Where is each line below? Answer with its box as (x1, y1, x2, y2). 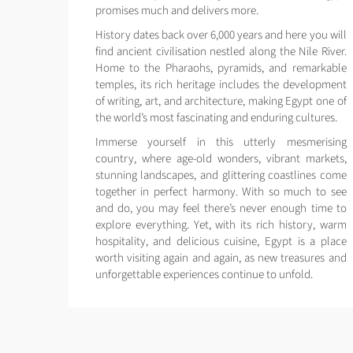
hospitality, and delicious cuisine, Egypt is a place (95, 232, 347, 250)
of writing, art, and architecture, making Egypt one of (95, 92, 347, 110)
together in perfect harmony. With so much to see (95, 183, 347, 200)
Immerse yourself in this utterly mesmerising (95, 133, 347, 150)
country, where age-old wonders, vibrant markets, (95, 150, 347, 167)
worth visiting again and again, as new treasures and (95, 249, 347, 266)
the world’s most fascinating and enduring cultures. (95, 109, 337, 126)
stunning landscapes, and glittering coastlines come (95, 166, 347, 184)
